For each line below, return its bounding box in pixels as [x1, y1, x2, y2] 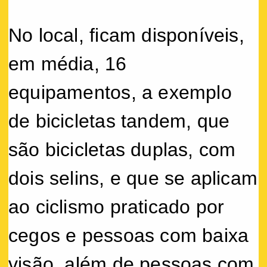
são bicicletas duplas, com [8, 138, 236, 160]
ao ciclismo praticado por [8, 195, 225, 218]
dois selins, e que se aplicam [8, 167, 258, 189]
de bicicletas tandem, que [8, 110, 230, 132]
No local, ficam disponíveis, [8, 24, 244, 46]
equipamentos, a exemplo [8, 81, 232, 103]
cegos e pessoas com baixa [8, 224, 249, 246]
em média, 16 [8, 52, 127, 74]
